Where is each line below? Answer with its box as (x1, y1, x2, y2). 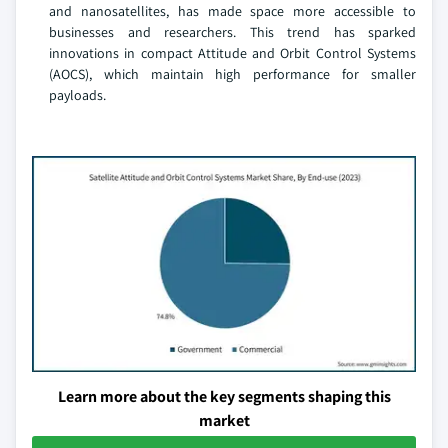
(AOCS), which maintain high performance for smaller (49, 65, 416, 84)
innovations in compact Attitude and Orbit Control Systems (49, 44, 416, 63)
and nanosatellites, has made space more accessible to (49, 2, 416, 21)
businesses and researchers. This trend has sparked (49, 23, 416, 42)
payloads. (49, 86, 106, 105)
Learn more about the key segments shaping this (57, 386, 391, 408)
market (198, 410, 250, 432)
